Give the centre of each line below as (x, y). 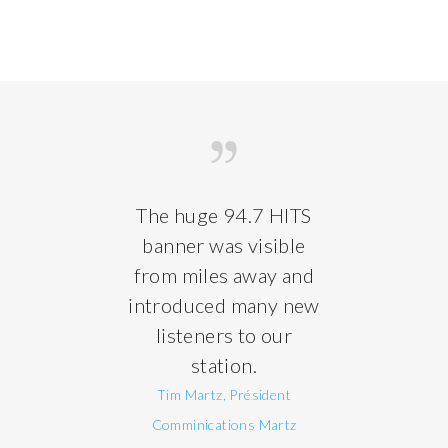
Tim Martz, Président (223, 394)
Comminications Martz (224, 424)
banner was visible (224, 245)
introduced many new (224, 305)
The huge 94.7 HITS (224, 215)
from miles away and (224, 275)
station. (224, 365)
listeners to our (224, 335)
